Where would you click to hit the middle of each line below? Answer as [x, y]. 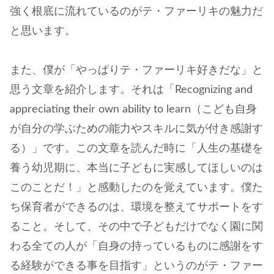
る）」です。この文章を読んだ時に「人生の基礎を [136, 149]
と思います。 [43, 31]
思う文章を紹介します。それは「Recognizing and [131, 90]
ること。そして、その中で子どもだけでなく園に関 [136, 227]
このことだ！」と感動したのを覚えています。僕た [136, 188]
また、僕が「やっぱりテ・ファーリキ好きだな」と [136, 71]
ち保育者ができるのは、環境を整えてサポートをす [136, 208]
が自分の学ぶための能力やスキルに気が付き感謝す [136, 129]
